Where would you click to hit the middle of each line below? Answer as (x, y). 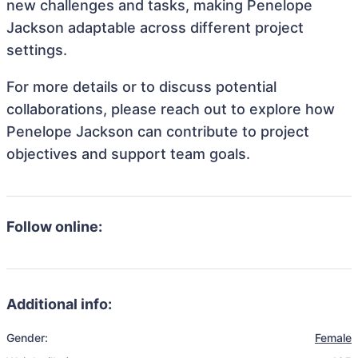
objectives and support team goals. (128, 154)
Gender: (27, 338)
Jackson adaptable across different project (155, 28)
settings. (37, 50)
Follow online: (54, 227)
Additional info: (59, 304)
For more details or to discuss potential (141, 87)
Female (333, 338)
